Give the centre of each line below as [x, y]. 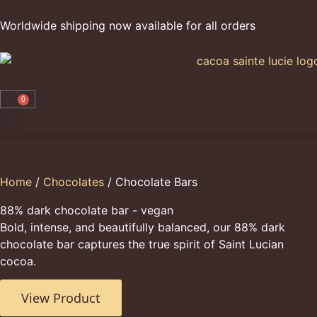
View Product [61, 298]
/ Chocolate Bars [151, 181]
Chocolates [74, 181]
